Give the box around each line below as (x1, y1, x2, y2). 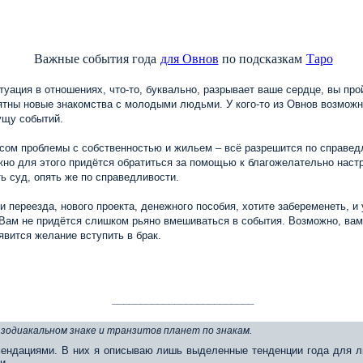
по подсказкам (221, 49, 306, 66)
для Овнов (160, 51, 219, 66)
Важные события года (33, 49, 160, 66)
